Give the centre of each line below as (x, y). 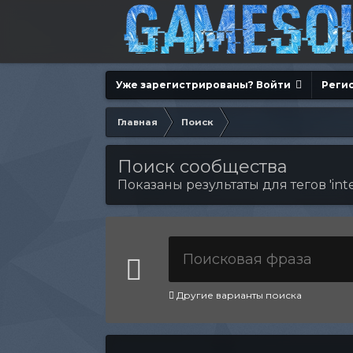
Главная (138, 122)
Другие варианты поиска (238, 295)
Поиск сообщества (203, 167)
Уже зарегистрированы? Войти (206, 85)
